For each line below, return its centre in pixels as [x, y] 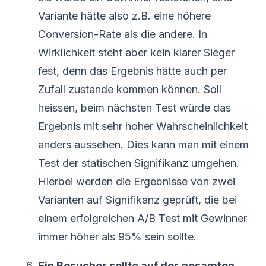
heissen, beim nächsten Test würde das [134, 107]
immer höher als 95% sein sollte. [117, 236]
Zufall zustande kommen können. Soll [130, 89]
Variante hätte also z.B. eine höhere [124, 15]
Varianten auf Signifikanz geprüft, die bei [137, 199]
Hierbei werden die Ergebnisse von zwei [137, 181]
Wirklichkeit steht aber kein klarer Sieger [136, 52]
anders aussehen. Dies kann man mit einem [143, 144]
